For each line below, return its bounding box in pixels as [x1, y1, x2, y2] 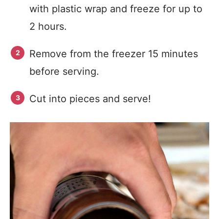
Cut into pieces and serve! [29, 93, 151, 105]
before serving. [29, 66, 102, 77]
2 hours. [29, 21, 67, 32]
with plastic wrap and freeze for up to [29, 3, 202, 15]
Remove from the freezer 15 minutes [29, 48, 198, 60]
